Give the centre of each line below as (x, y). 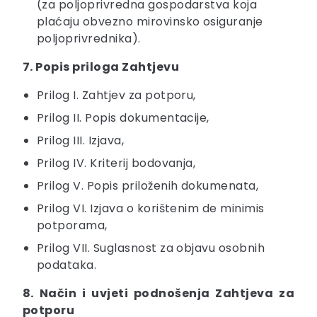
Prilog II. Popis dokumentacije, (123, 118)
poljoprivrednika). (89, 39)
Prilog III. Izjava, (81, 141)
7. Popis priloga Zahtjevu (101, 67)
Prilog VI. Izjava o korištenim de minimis (151, 209)
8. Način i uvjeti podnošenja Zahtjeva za (158, 294)
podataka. (67, 265)
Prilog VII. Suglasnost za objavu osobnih (151, 248)
